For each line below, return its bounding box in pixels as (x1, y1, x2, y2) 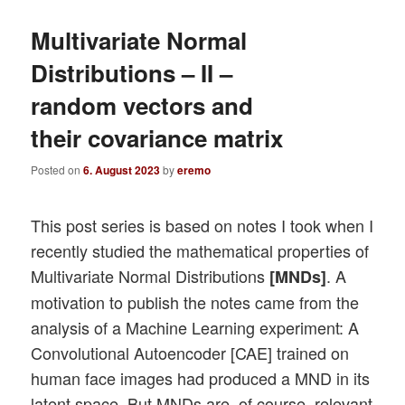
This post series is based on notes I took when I (31, 212, 374, 237)
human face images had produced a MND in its (31, 365, 371, 390)
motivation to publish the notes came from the (31, 289, 360, 314)
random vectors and (31, 88, 254, 122)
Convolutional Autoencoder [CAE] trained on (31, 340, 350, 364)
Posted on (31, 161, 84, 177)
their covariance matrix (31, 120, 284, 155)
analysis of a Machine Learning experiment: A (31, 315, 360, 339)
